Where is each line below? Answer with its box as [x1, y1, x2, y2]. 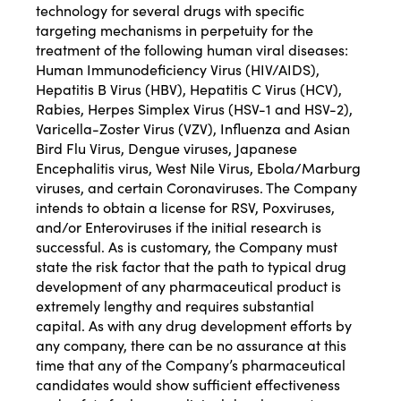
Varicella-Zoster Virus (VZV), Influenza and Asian [36, 118, 350, 139]
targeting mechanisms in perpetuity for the [36, 20, 313, 40]
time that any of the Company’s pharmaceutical [36, 354, 346, 375]
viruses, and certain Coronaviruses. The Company [36, 177, 357, 198]
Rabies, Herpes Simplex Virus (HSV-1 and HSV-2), [36, 98, 353, 119]
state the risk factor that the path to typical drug [36, 256, 346, 277]
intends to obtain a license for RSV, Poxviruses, [36, 197, 335, 218]
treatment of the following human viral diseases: [36, 39, 348, 60]
